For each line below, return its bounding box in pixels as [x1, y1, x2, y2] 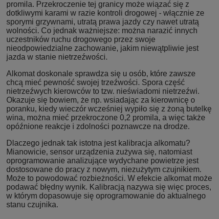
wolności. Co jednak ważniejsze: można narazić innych [6, 26, 197, 35]
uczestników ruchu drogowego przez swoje [6, 35, 155, 44]
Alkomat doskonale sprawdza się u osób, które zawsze [6, 69, 196, 78]
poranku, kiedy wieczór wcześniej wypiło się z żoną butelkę [6, 104, 212, 113]
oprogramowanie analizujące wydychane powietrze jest [6, 156, 198, 165]
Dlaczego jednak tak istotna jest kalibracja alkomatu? [6, 138, 190, 147]
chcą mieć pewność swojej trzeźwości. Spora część [6, 78, 185, 87]
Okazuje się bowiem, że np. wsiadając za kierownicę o [6, 95, 195, 104]
